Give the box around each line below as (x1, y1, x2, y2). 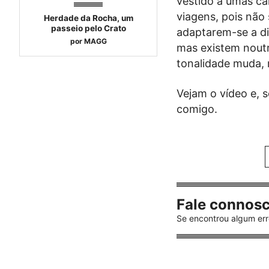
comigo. (177, 102, 218, 115)
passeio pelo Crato (50, 23, 126, 33)
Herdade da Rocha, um (43, 13, 133, 23)
